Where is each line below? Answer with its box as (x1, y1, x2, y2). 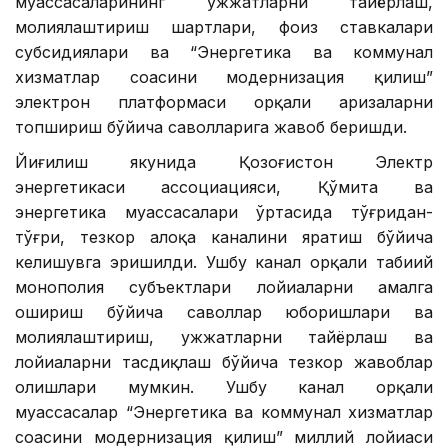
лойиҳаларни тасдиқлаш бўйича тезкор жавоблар (15, 351, 433, 372)
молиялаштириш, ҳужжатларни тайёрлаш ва (15, 326, 433, 347)
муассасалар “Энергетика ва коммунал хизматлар (15, 401, 433, 422)
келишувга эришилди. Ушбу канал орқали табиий (15, 251, 433, 272)
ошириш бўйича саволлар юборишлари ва (15, 301, 433, 322)
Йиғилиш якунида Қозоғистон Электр (15, 151, 433, 172)
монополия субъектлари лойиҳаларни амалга (15, 276, 433, 297)
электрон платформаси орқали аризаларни (15, 91, 433, 112)
